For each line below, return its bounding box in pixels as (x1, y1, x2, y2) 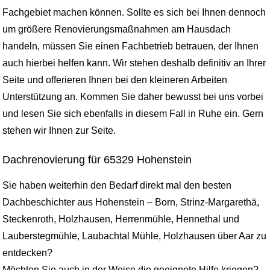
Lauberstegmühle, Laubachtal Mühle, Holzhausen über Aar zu (2, 231, 266, 242)
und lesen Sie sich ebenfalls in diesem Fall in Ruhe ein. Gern (2, 108, 263, 119)
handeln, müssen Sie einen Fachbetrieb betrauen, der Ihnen (2, 41, 259, 52)
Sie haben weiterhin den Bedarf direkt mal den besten (2, 180, 231, 191)
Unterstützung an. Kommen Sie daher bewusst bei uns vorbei (2, 92, 263, 102)
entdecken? (2, 248, 52, 259)
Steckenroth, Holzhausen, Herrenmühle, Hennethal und (2, 214, 239, 225)
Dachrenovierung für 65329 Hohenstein (2, 154, 192, 166)
